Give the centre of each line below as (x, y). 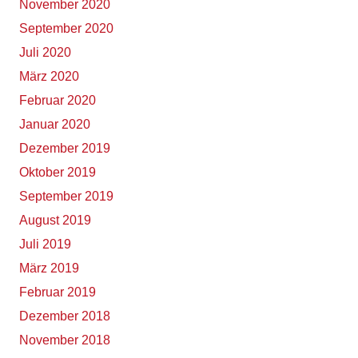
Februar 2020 (58, 101)
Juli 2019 (45, 245)
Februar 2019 (58, 292)
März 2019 (49, 268)
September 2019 (66, 197)
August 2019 (55, 221)
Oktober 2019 (58, 173)
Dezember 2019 (65, 149)
